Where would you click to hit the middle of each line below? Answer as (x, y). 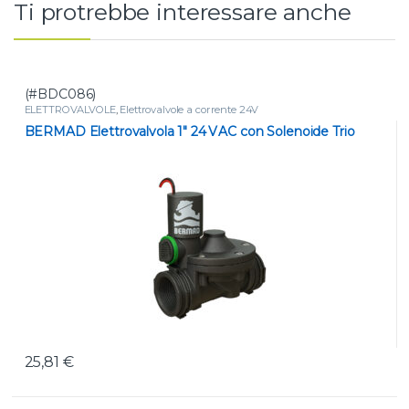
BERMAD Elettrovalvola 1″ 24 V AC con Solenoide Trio (189, 132)
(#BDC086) (60, 94)
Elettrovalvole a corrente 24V (189, 110)
